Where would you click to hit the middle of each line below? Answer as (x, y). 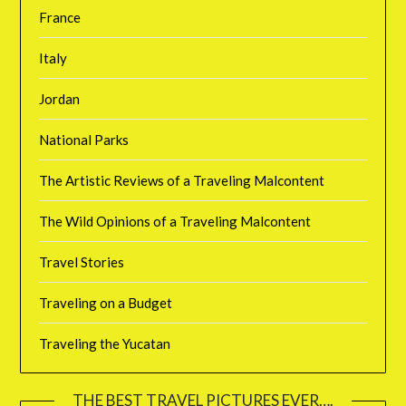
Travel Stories (82, 261)
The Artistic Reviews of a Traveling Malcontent (182, 180)
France (60, 17)
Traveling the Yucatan (105, 343)
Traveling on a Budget (106, 302)
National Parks (84, 139)
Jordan (60, 98)
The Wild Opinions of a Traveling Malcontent (175, 221)
